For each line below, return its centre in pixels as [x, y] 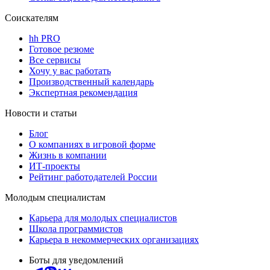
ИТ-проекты [55, 166]
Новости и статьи [41, 113]
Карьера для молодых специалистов [103, 218]
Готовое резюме [61, 49]
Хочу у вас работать [70, 71]
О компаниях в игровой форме [92, 144]
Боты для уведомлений [76, 260]
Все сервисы [55, 60]
